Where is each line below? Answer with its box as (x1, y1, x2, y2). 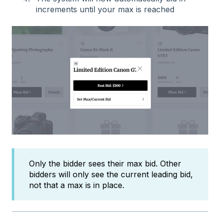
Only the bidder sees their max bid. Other (29, 158, 181, 168)
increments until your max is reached (36, 4, 174, 15)
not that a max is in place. (29, 180, 124, 190)
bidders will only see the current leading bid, (29, 169, 193, 179)
